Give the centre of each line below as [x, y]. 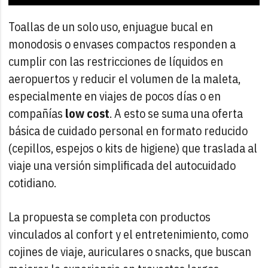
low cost [88, 113]
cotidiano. [33, 182]
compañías [37, 113]
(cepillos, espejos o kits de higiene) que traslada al [133, 148]
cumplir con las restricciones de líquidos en [116, 61]
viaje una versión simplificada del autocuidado [122, 165]
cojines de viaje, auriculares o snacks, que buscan [130, 251]
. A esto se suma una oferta [176, 113]
